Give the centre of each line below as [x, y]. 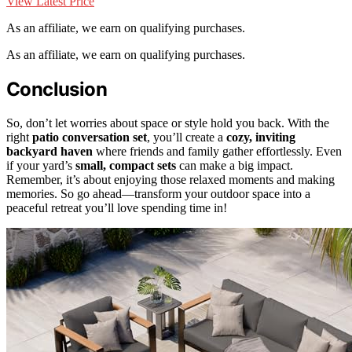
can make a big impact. [235, 165]
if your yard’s [41, 165]
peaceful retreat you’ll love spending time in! [117, 207]
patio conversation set [90, 137]
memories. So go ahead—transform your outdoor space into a [158, 193]
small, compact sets [126, 165]
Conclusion [57, 89]
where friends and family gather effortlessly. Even [217, 151]
